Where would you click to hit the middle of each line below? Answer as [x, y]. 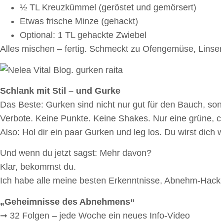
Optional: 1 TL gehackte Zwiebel [83, 35]
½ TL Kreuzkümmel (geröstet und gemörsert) [108, 8]
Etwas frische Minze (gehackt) [79, 21]
